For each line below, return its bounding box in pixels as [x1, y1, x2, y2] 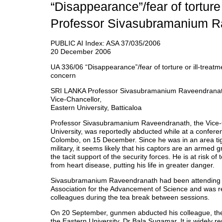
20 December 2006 [51, 48, 111, 56]
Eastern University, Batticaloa [51, 104, 142, 112]
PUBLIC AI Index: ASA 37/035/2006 [51, 39, 161, 48]
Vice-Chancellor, [51, 95, 102, 104]
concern [51, 71, 76, 80]
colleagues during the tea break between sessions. [51, 193, 210, 202]
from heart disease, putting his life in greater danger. [51, 161, 215, 169]
